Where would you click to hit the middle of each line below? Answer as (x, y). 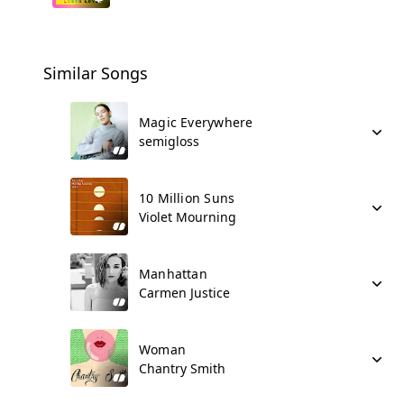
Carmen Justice (184, 293)
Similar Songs (96, 73)
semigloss (169, 141)
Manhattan (173, 274)
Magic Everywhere (196, 122)
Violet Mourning (188, 217)
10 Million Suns (187, 198)
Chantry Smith (182, 368)
